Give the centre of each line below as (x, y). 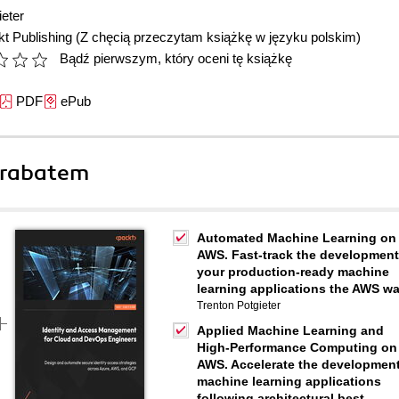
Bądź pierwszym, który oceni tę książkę (176, 58)
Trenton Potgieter (239, 305)
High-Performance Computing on (297, 347)
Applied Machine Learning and (290, 330)
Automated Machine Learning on (297, 238)
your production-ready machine (293, 272)
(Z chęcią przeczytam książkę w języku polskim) (218, 37)
